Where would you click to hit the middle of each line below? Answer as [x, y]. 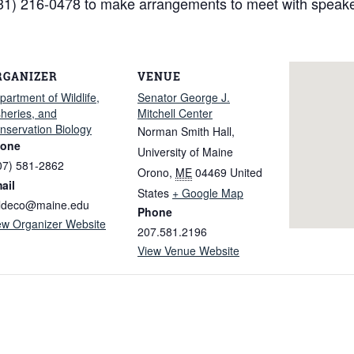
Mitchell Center [175, 113]
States [153, 193]
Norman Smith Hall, [186, 132]
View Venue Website [188, 251]
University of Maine [185, 152]
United [246, 173]
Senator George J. [184, 98]
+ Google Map [208, 193]
